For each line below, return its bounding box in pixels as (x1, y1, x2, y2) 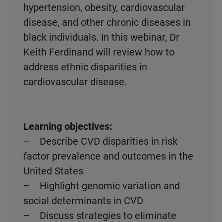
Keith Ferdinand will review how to (23, 46, 174, 58)
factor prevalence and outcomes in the (23, 150, 193, 162)
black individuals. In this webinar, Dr (23, 31, 179, 43)
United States (23, 165, 83, 177)
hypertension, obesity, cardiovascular (23, 1, 185, 13)
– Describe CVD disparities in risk (23, 135, 177, 147)
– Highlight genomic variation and (23, 180, 180, 192)
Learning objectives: (23, 120, 112, 132)
